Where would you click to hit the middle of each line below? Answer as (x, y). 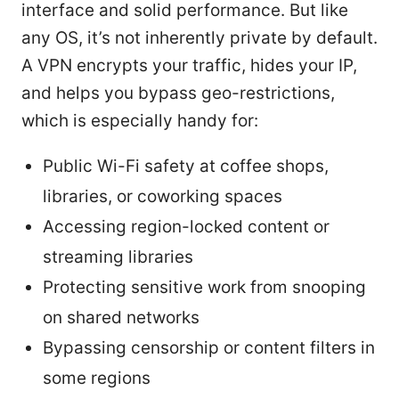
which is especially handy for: (140, 120)
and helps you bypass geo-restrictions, (178, 93)
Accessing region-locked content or (186, 226)
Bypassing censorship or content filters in (209, 347)
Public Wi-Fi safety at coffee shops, (186, 166)
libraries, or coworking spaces (163, 196)
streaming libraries (118, 256)
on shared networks (121, 317)
